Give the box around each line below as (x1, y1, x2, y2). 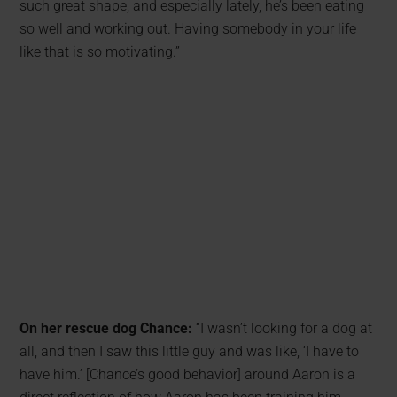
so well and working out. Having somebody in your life (19, 19, 357, 37)
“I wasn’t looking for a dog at (192, 319, 373, 337)
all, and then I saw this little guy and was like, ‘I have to (19, 342, 360, 360)
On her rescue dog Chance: (19, 319, 193, 337)
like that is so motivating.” (19, 43, 181, 60)
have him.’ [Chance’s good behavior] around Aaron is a (19, 365, 356, 383)
